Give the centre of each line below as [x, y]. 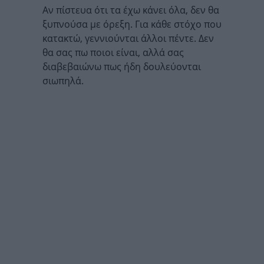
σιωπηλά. [63, 81]
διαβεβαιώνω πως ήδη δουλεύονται [122, 67]
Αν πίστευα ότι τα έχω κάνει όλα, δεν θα [131, 10]
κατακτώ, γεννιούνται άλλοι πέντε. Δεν [128, 38]
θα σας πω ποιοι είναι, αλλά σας [113, 52]
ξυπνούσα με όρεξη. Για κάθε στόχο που [132, 24]
